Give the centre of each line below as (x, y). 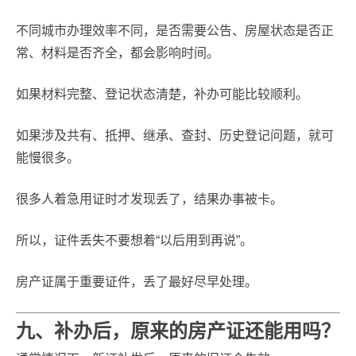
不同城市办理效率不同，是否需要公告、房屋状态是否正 (175, 31)
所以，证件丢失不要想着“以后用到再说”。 (134, 240)
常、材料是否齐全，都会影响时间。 (118, 53)
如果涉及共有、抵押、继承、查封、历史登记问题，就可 (175, 135)
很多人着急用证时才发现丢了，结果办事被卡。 (149, 199)
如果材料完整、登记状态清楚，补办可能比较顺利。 (162, 94)
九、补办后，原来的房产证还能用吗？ (178, 331)
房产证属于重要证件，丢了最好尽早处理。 (137, 282)
